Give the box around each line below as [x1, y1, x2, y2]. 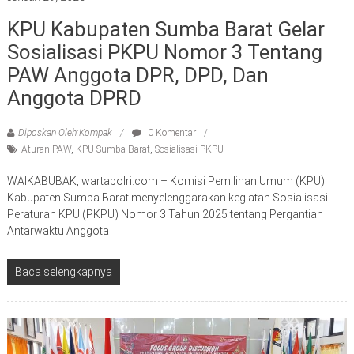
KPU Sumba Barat [75, 144, 150, 156]
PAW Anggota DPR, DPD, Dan [6, 63, 269, 88]
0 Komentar [145, 127, 196, 139]
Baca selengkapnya [14, 265, 112, 279]
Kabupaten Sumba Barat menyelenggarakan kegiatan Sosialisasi [6, 191, 328, 205]
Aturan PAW [21, 144, 71, 156]
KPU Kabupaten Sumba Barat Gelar [6, 17, 325, 42]
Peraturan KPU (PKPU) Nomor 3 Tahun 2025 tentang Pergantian [6, 208, 323, 221]
